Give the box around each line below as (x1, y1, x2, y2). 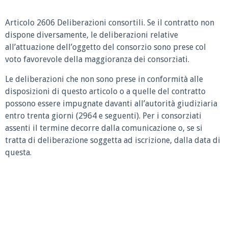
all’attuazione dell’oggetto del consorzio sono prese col (5, 42, 206, 52)
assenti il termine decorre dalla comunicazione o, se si (5, 123, 203, 133)
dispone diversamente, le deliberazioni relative (5, 30, 178, 40)
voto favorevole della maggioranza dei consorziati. (5, 54, 189, 64)
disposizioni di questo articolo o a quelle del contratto (5, 86, 206, 96)
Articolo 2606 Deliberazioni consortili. (5, 18, 147, 27)
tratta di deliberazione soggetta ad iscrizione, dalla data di (5, 135, 220, 145)
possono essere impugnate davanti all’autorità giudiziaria (5, 98, 217, 108)
